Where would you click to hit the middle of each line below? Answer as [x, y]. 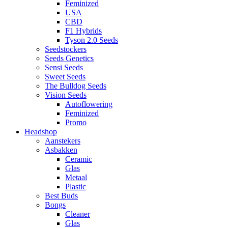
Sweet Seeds [65, 77]
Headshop [41, 132]
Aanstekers [63, 141]
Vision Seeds [66, 95]
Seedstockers [66, 49]
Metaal [76, 178]
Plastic [76, 187]
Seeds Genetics [69, 59]
